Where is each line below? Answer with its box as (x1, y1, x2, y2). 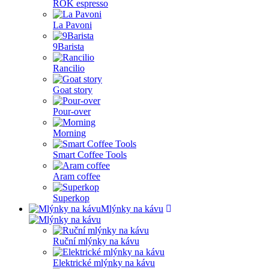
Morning (53, 128, 86, 138)
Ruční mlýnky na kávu (53, 236, 139, 246)
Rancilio (53, 63, 85, 73)
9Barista (53, 41, 84, 52)
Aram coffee (53, 171, 100, 181)
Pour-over (53, 106, 91, 116)
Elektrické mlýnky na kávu (53, 258, 155, 268)
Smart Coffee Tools (53, 150, 127, 160)
